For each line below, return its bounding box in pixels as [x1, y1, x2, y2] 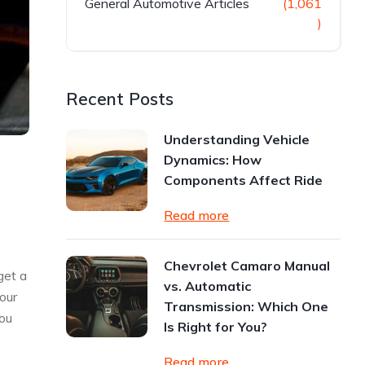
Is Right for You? [164, 319, 268, 335]
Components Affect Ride [164, 172, 323, 188]
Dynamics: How [164, 152, 262, 168]
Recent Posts [66, 88, 174, 109]
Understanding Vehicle [164, 131, 310, 147]
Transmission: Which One [164, 298, 329, 314]
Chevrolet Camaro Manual [164, 257, 331, 274]
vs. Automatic [164, 278, 252, 294]
